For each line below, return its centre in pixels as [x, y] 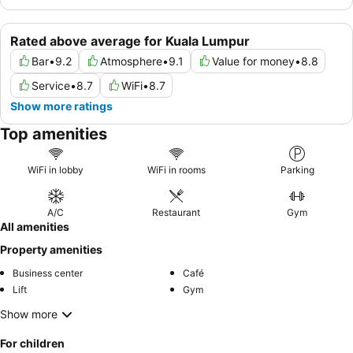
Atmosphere [131, 61]
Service [51, 85]
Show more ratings [61, 106]
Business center [48, 273]
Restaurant [176, 212]
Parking [297, 169]
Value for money [253, 61]
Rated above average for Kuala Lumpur [130, 41]
